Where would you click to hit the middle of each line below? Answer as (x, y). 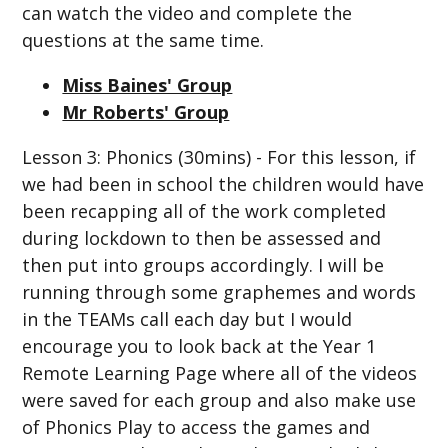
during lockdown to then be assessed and (202, 238)
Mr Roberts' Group (146, 112)
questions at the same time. (143, 40)
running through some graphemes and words (219, 292)
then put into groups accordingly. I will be (203, 265)
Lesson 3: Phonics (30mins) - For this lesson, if (219, 157)
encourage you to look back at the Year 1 (199, 346)
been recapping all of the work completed (204, 211)
